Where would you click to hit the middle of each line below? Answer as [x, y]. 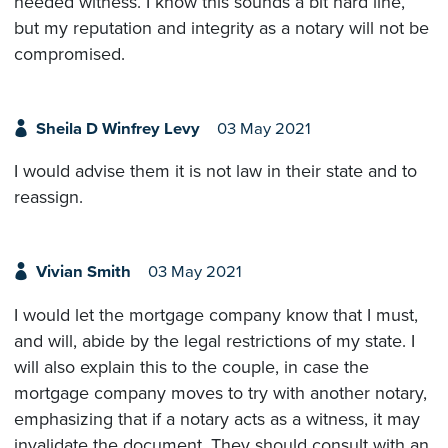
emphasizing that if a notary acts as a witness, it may [217, 418]
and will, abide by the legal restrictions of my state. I [214, 340]
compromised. [69, 53]
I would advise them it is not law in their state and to [215, 171]
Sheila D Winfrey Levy [117, 128]
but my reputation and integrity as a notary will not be [221, 27]
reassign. [48, 197]
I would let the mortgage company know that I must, [216, 314]
